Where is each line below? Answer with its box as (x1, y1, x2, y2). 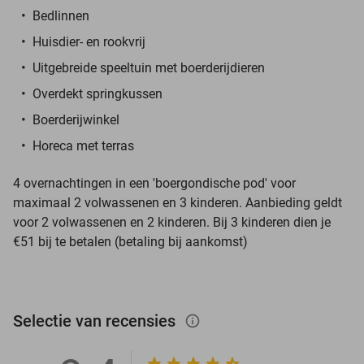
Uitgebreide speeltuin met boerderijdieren (32, 59, 265, 76)
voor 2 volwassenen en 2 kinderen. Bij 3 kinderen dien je (13, 214, 331, 230)
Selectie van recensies (13, 310, 180, 331)
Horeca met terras (32, 137, 134, 154)
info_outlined (184, 312, 217, 329)
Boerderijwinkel (32, 111, 119, 128)
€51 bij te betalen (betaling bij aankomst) (13, 233, 248, 249)
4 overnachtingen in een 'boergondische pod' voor (13, 175, 296, 191)
